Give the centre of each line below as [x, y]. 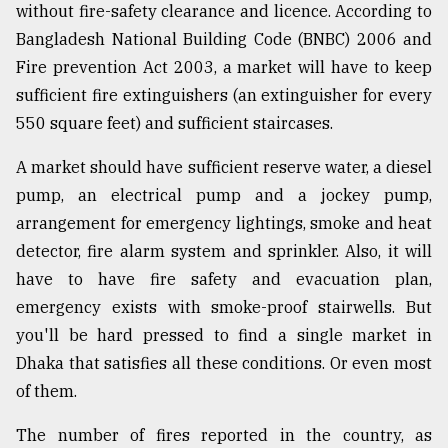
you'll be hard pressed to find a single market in [224, 335]
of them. [46, 391]
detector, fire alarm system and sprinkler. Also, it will [224, 251]
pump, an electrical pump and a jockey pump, [224, 195]
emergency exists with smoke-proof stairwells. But [224, 307]
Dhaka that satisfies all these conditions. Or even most [224, 363]
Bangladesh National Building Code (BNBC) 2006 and [224, 39]
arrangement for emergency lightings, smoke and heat [224, 223]
